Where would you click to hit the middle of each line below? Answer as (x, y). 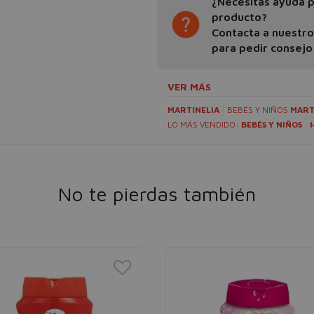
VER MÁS (189, 87)
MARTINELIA (193, 110)
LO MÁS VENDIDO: (204, 124)
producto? (239, 17)
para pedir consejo (262, 48)
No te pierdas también (157, 194)
